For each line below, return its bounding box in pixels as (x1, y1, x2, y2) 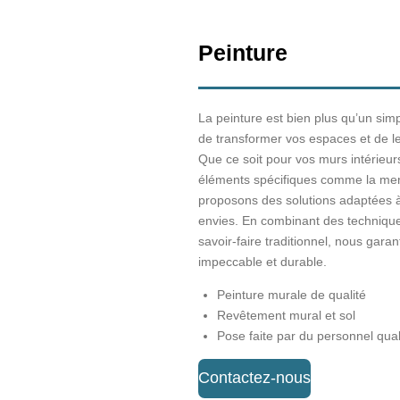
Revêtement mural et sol (217, 307, 356, 322)
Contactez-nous (198, 369, 312, 387)
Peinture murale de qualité (217, 287, 367, 302)
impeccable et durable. (198, 254, 331, 269)
